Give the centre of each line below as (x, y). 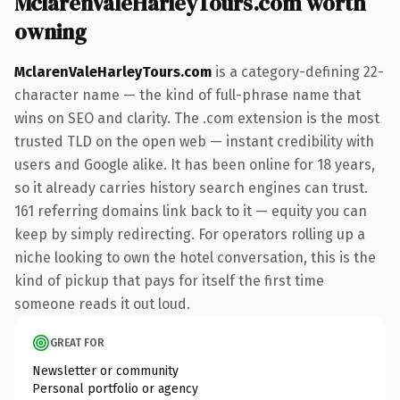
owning (50, 31)
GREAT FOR (77, 342)
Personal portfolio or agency (115, 388)
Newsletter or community (105, 371)
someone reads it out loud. (102, 304)
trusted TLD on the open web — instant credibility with (194, 141)
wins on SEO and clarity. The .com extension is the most (197, 118)
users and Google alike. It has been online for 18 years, (195, 164)
